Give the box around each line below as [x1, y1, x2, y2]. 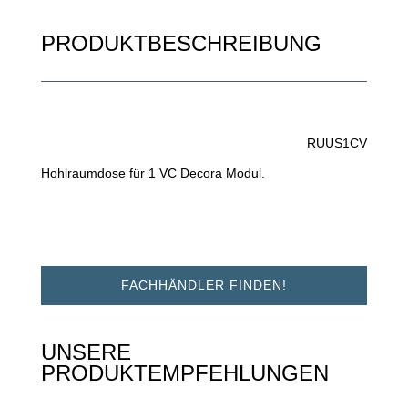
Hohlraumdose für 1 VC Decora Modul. [40, 166, 265, 181]
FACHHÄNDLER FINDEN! [120, 278, 287, 293]
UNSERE [40, 340, 131, 365]
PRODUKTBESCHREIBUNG [40, 31, 321, 56]
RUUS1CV [307, 136, 368, 151]
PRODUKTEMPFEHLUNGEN [40, 361, 329, 386]
